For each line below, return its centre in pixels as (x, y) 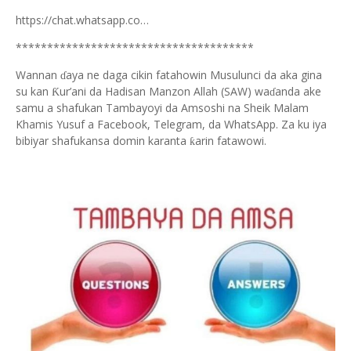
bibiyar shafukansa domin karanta (103, 141)
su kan (34, 91)
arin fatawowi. (231, 141)
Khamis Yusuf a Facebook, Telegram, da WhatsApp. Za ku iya (171, 124)
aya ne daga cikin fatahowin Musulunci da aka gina (194, 75)
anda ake (298, 91)
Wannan (38, 75)
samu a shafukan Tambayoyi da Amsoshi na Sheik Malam (162, 108)
